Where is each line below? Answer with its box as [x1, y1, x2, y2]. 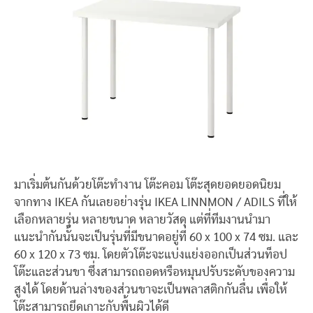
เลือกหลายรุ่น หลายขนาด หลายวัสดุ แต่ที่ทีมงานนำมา [14, 214, 270, 226]
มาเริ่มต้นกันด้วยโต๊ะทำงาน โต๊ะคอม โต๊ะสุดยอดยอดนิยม [14, 179, 281, 191]
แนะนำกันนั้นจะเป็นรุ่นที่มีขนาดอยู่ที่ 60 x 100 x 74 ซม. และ [14, 231, 298, 243]
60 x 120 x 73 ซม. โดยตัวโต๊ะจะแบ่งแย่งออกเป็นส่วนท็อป [14, 249, 287, 261]
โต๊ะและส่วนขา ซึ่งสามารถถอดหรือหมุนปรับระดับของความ [14, 266, 295, 278]
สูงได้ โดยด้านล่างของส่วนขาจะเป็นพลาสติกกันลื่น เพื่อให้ [14, 284, 287, 296]
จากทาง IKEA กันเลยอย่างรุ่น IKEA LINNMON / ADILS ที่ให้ [14, 196, 297, 208]
